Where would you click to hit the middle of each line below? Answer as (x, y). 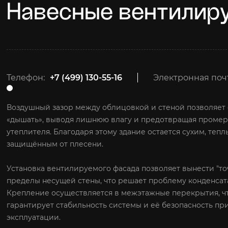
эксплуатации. (34, 218)
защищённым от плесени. (55, 144)
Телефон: (26, 78)
